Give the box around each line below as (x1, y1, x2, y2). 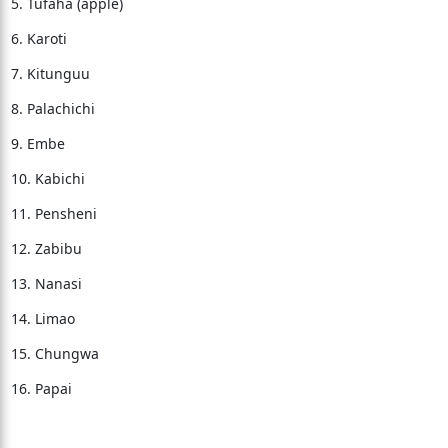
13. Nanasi (10, 274, 82, 293)
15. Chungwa (10, 344, 99, 363)
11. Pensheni (10, 204, 97, 223)
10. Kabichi (10, 169, 85, 188)
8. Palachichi (10, 99, 95, 118)
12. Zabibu (10, 239, 82, 258)
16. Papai (10, 379, 72, 398)
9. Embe (10, 134, 65, 153)
